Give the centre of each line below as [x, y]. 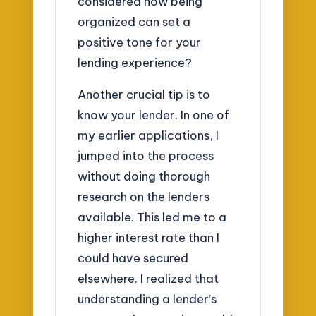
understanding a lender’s [147, 298]
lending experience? [135, 63]
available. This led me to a [152, 217]
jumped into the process [146, 155]
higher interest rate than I [149, 237]
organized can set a [134, 22]
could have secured [133, 257]
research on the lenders [144, 196]
